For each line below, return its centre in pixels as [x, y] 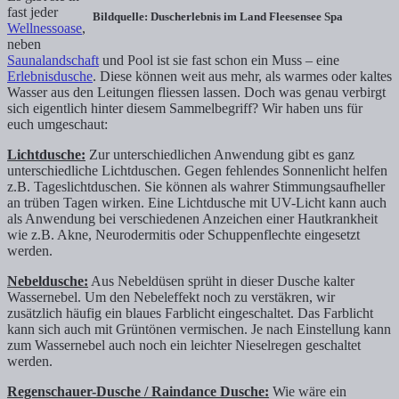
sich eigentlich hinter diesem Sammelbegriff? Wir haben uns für [185, 108]
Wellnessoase [45, 28]
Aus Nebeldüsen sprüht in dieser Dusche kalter [221, 281]
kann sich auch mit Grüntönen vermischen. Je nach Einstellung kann [199, 329]
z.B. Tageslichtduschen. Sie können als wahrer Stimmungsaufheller [196, 186]
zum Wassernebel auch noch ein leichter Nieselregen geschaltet [184, 345]
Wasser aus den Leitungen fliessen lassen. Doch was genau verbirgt [196, 92]
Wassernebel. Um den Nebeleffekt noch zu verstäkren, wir [171, 297]
